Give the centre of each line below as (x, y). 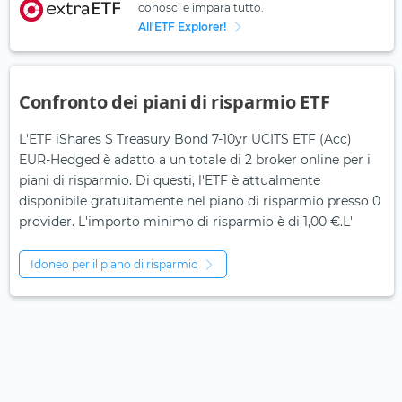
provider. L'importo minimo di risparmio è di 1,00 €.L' (186, 222)
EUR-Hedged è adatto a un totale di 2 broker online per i (195, 160)
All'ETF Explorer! (182, 27)
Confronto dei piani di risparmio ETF (175, 102)
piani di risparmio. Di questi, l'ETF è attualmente (170, 181)
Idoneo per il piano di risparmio (114, 265)
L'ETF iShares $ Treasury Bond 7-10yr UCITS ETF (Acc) (185, 140)
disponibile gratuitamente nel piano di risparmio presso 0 (200, 201)
